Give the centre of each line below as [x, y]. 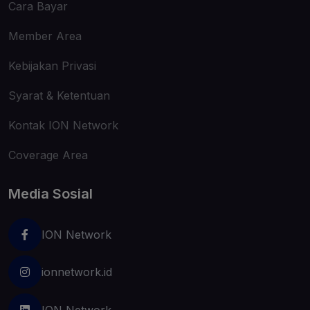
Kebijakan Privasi [52, 65]
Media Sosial [51, 193]
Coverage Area [48, 155]
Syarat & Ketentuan [59, 95]
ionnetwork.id [77, 272]
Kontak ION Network [63, 125]
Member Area [45, 36]
